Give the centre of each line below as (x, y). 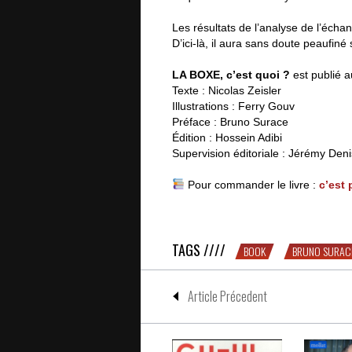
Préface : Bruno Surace (230, 122)
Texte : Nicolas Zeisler (227, 90)
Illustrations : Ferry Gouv (233, 106)
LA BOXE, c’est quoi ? (231, 75)
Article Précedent (227, 296)
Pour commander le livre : (251, 185)
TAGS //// (199, 250)
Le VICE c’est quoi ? (222, 200)
